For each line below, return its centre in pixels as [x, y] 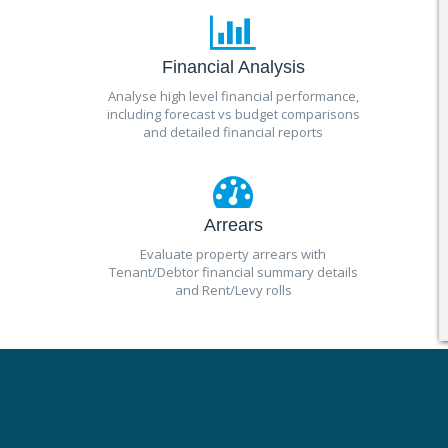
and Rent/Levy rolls [233, 290]
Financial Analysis [233, 67]
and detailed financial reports [233, 132]
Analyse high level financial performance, [233, 96]
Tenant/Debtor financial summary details [233, 272]
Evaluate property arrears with [233, 254]
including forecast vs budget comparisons [233, 114]
